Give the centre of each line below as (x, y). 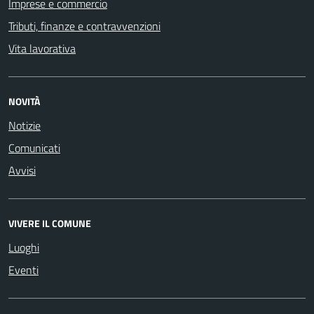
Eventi (23, 269)
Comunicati (34, 148)
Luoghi (24, 247)
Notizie (25, 125)
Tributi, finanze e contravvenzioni (84, 26)
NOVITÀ (24, 101)
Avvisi (22, 170)
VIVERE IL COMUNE (50, 223)
